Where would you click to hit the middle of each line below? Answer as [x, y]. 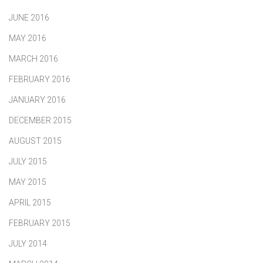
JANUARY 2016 [37, 100]
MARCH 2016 [33, 58]
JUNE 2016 [29, 17]
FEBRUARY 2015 [40, 223]
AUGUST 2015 [35, 141]
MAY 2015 [28, 182]
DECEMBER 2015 [40, 120]
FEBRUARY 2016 [40, 79]
